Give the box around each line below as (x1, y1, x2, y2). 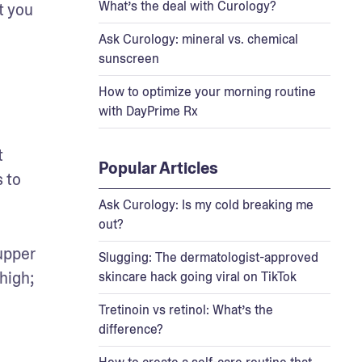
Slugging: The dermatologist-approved (98, 248, 318, 266)
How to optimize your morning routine (98, 82, 316, 100)
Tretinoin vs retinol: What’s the (98, 301, 273, 318)
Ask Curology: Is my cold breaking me (98, 196, 314, 213)
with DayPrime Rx (98, 102, 198, 120)
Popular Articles (98, 157, 218, 179)
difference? (98, 320, 163, 338)
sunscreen (98, 49, 159, 67)
